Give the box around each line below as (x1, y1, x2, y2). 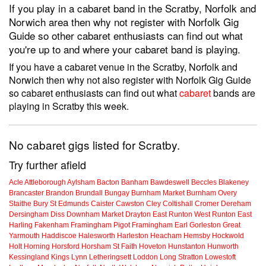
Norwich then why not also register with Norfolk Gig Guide (9, 73, 251, 87)
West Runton (194, 210, 236, 219)
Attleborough (24, 178, 66, 187)
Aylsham (67, 178, 95, 187)
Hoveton (139, 242, 166, 251)
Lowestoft (205, 253, 236, 262)
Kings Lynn (51, 253, 87, 262)
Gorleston (189, 221, 221, 230)
